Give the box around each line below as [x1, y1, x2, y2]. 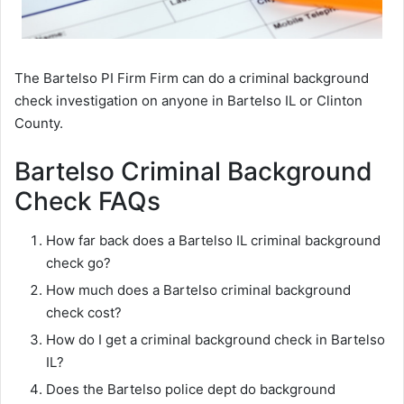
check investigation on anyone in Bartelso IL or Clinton [14, 92, 363, 110]
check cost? [46, 304, 122, 322]
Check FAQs [14, 186, 161, 217]
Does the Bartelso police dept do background [46, 381, 335, 399]
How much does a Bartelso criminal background [46, 281, 351, 299]
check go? [46, 254, 111, 272]
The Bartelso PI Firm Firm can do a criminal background [14, 69, 369, 87]
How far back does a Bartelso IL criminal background [46, 232, 381, 250]
